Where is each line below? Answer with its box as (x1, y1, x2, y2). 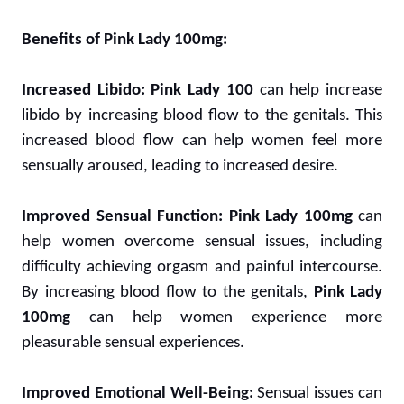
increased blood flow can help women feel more (22, 132, 382, 150)
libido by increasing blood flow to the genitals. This (22, 106, 382, 124)
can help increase (252, 81, 383, 99)
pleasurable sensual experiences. (22, 334, 244, 352)
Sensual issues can (252, 384, 383, 402)
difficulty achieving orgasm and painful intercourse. (22, 258, 382, 276)
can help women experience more (70, 308, 382, 326)
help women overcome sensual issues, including (22, 233, 382, 251)
